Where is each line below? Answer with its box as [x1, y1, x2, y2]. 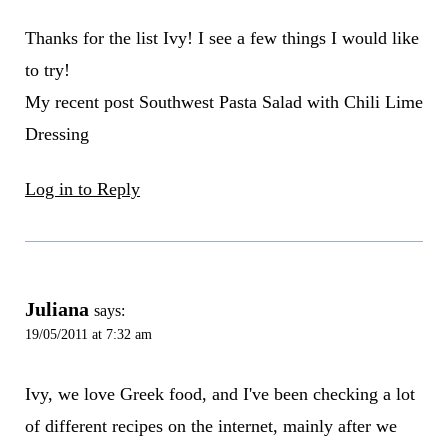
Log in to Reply [24, 179, 140, 200]
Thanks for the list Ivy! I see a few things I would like [24, 28, 419, 49]
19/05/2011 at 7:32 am [24, 326, 152, 343]
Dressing [24, 124, 89, 145]
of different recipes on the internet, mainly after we [24, 415, 397, 436]
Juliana [24, 298, 89, 321]
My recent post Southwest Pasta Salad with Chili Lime [24, 92, 423, 113]
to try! [24, 60, 70, 81]
